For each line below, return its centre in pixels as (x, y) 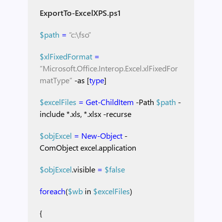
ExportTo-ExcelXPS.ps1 (80, 13)
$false (115, 169)
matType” (57, 80)
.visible (83, 169)
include (52, 114)
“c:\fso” (79, 34)
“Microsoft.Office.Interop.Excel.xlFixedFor (109, 68)
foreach (53, 191)
